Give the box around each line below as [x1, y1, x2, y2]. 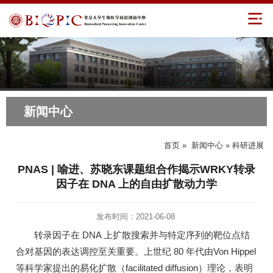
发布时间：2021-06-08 [96, 211, 175, 221]
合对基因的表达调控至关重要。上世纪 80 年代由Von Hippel [16, 246, 256, 257]
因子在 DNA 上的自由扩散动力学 [56, 177, 217, 190]
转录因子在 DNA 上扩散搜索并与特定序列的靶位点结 [16, 229, 250, 240]
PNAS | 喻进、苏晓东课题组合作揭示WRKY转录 [18, 163, 255, 175]
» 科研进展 [225, 140, 264, 150]
